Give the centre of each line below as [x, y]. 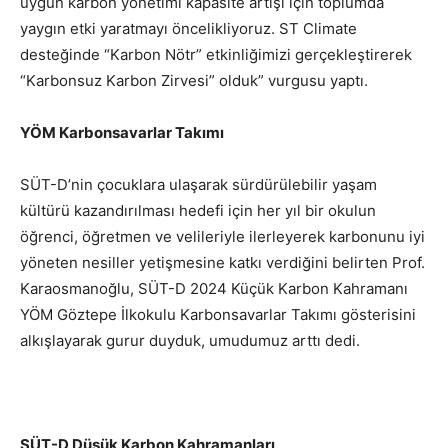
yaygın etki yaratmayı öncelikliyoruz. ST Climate [188, 29]
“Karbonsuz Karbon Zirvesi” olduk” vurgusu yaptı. [194, 81]
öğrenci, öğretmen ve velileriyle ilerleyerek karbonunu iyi [222, 237]
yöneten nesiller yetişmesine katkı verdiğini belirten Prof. [222, 263]
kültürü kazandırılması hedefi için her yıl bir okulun [198, 211]
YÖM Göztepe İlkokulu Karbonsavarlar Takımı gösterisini [218, 315]
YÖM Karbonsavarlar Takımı [122, 133]
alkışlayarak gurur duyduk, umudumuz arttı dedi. [190, 341]
